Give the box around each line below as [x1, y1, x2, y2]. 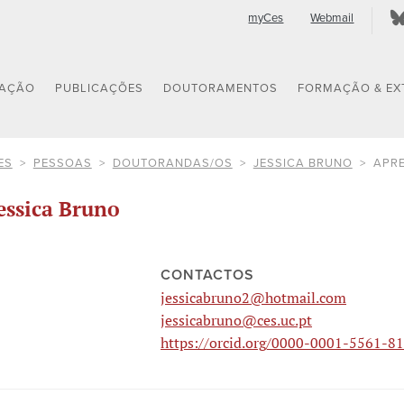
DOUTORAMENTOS [163, 81, 279, 96]
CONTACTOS [161, 266, 255, 285]
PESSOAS [32, 155, 92, 170]
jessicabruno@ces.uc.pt [161, 310, 313, 331]
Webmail [310, 11, 354, 25]
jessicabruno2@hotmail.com [161, 288, 347, 308]
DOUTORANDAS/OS [112, 155, 233, 170]
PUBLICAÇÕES [55, 81, 144, 96]
